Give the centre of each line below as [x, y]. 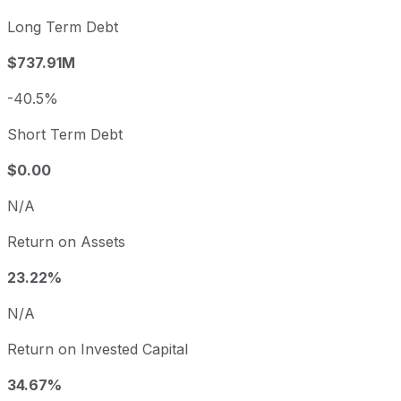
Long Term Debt [63, 26]
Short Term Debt [65, 134]
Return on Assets [66, 241]
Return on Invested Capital [98, 349]
